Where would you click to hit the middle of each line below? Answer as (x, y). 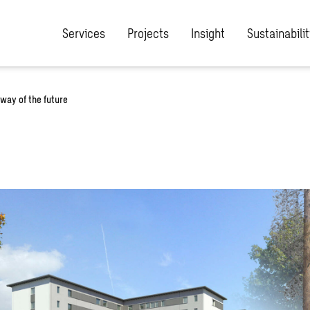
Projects (148, 33)
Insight (208, 33)
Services (84, 33)
